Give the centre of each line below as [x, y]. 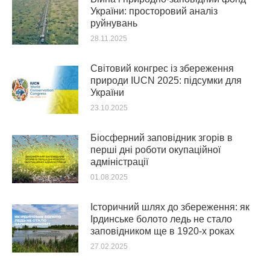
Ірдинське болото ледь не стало [161, 219]
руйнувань [114, 23]
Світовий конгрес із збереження [162, 68]
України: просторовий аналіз [154, 11]
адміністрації [119, 162]
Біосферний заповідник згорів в [162, 138]
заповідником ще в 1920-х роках [162, 231]
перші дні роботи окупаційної [155, 150]
